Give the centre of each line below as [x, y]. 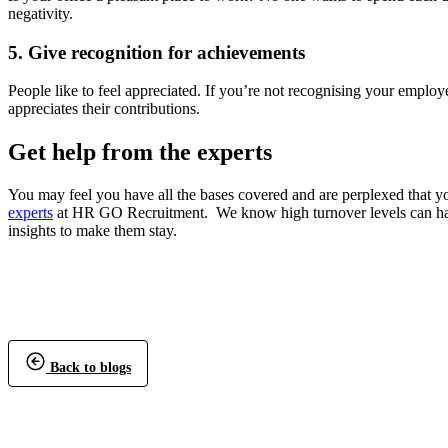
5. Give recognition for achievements [156, 52]
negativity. [40, 13]
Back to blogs [88, 368]
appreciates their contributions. [104, 109]
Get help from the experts [140, 152]
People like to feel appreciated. [106, 91]
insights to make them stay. [96, 231]
